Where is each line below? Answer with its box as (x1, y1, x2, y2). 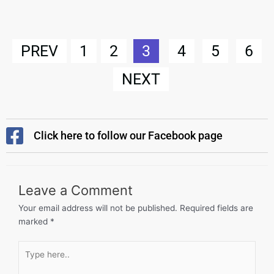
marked (18, 217, 50, 226)
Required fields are (180, 203, 253, 213)
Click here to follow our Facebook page (34, 129, 223, 143)
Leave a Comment (18, 182, 133, 198)
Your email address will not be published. (18, 203, 177, 213)
